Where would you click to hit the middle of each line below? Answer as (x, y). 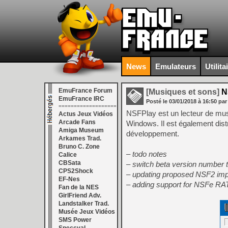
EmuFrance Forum (85, 91)
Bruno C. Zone (79, 147)
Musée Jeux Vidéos (87, 212)
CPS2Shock (76, 171)
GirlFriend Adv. (80, 195)
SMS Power (75, 220)
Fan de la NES (79, 187)
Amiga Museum (81, 130)
